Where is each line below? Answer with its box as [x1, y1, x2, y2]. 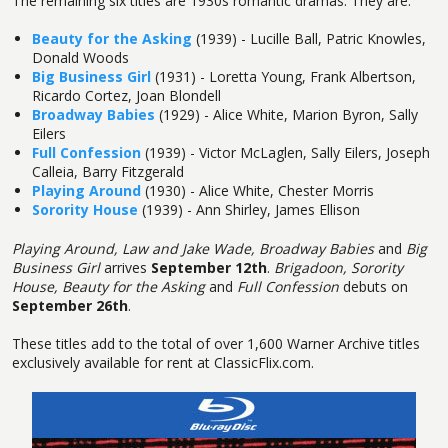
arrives [100, 257, 151, 277]
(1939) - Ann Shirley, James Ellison [141, 200, 360, 220]
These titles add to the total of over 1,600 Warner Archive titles [12, 334, 420, 354]
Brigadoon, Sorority [274, 257, 403, 277]
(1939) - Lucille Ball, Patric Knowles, [195, 29, 426, 49]
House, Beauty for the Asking [12, 276, 209, 296]
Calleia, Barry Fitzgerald [31, 162, 184, 182]
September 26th [12, 295, 128, 315]
